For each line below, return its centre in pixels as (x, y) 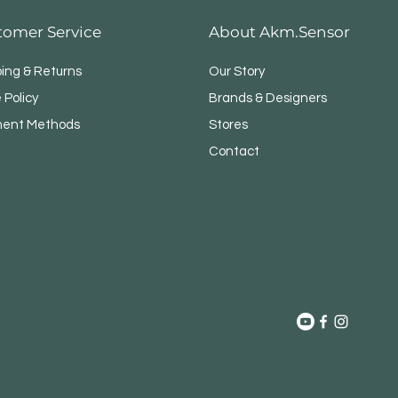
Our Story (237, 72)
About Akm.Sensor (280, 32)
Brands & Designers (268, 99)
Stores (229, 125)
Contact (235, 152)
